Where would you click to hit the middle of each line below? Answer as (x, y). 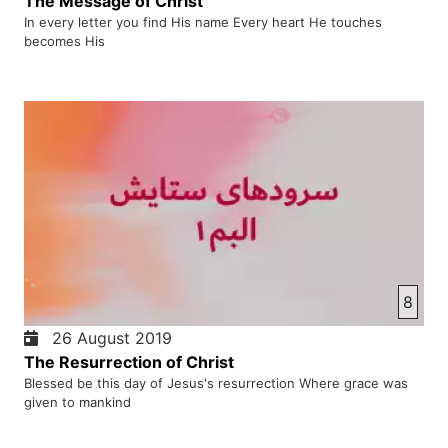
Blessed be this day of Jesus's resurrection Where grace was (216, 382)
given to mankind (77, 401)
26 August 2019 (107, 337)
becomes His (64, 40)
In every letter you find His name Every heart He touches (203, 21)
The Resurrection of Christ (129, 361)
